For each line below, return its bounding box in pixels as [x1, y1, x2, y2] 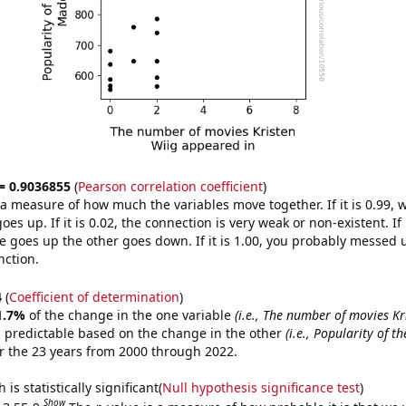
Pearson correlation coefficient [77, 178, 263, 195]
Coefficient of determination [8, 287, 179, 305]
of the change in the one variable [28, 305, 235, 324]
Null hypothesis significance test [161, 378, 360, 396]
